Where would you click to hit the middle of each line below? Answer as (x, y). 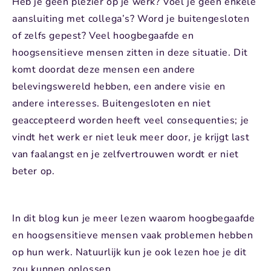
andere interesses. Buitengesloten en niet (112, 104)
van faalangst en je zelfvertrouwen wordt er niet (126, 155)
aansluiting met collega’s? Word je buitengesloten (131, 19)
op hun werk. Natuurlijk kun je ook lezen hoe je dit (130, 253)
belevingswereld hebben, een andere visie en (119, 87)
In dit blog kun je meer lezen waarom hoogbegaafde (134, 219)
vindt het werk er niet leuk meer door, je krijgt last (131, 138)
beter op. (34, 171)
